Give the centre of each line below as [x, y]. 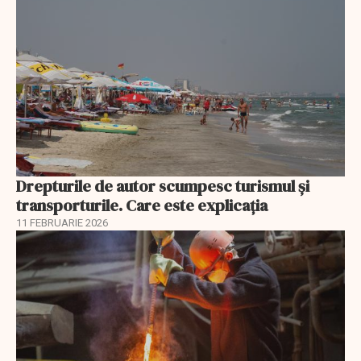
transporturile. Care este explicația [142, 206]
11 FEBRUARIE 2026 [62, 223]
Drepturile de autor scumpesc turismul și [163, 187]
